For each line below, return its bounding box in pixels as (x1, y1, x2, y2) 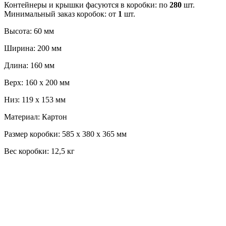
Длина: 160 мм (4, 61, 54, 70)
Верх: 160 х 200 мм (4, 78, 70, 87)
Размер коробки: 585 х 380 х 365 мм (4, 129, 127, 138)
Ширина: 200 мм (4, 43, 62, 52)
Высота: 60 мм (4, 26, 54, 35)
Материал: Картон (4, 112, 67, 121)
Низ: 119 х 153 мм (4, 95, 66, 104)
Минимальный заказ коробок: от (4, 9, 118, 18)
